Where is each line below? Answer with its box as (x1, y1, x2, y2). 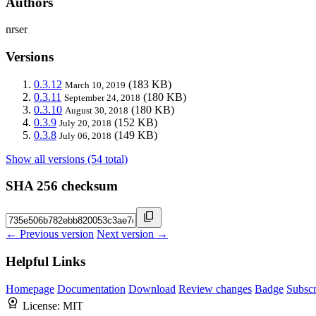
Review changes (178, 282, 252, 295)
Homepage (6, 282, 54, 295)
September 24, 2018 (64, 92, 140, 103)
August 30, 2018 (65, 104, 128, 116)
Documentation (57, 282, 126, 295)
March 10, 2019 (65, 79, 126, 90)
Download (128, 282, 176, 295)
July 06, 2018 (59, 130, 111, 141)
